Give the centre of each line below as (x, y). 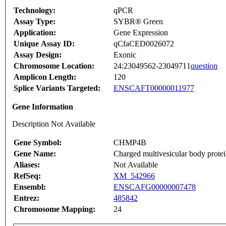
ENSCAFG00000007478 (155, 187)
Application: (35, 33)
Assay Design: (38, 55)
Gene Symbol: (38, 143)
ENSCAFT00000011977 (154, 88)
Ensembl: (30, 187)
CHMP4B (130, 143)
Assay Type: (35, 22)
